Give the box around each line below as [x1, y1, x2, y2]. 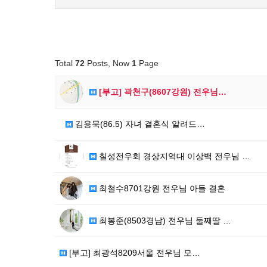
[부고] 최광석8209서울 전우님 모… [67, 248, 200, 257]
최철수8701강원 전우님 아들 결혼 [97, 184, 225, 193]
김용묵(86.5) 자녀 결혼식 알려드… [73, 119, 205, 129]
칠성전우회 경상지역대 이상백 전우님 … [97, 151, 250, 161]
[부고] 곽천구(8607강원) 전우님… [97, 87, 226, 97]
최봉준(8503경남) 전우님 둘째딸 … [97, 216, 231, 225]
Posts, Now [85, 58, 132, 68]
